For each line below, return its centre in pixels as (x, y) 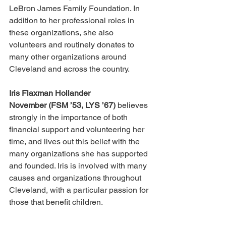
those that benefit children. (56, 202)
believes (133, 105)
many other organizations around (69, 57)
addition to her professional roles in (73, 21)
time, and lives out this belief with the (75, 142)
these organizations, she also (62, 33)
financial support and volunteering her (78, 130)
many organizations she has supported (79, 154)
